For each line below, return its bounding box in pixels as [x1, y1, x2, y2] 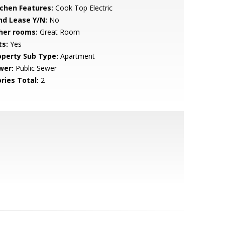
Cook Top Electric [53, 3, 113, 13]
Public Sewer [13, 63, 57, 73]
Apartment [58, 51, 95, 61]
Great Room [37, 27, 80, 37]
